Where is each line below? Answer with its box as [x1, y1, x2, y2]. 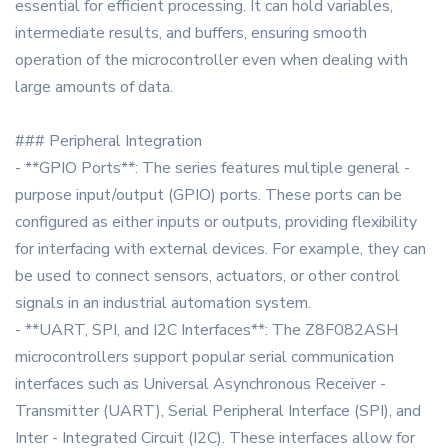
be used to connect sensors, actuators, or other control [15, 265, 400, 288]
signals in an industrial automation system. [15, 292, 311, 315]
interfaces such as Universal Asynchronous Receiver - [15, 373, 386, 396]
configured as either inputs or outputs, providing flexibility [15, 211, 417, 234]
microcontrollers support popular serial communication [15, 346, 394, 369]
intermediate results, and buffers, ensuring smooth [15, 22, 367, 45]
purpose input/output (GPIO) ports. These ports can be [15, 184, 402, 207]
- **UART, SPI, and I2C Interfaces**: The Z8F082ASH [15, 319, 398, 342]
